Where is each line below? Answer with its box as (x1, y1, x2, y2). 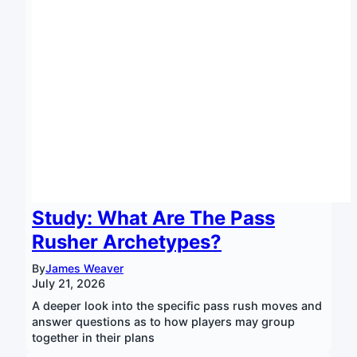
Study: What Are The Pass (32, 206, 275, 229)
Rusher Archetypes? (32, 230, 222, 253)
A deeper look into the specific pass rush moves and (32, 299, 322, 312)
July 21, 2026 (32, 277, 105, 290)
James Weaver (45, 261, 124, 275)
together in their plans (32, 331, 155, 344)
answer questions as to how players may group (32, 315, 295, 328)
